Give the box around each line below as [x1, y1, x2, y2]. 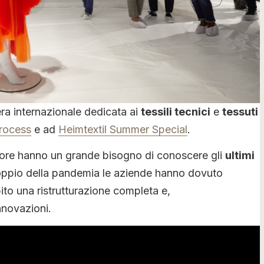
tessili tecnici [141, 105, 210, 118]
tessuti [222, 105, 258, 118]
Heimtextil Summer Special [58, 123, 187, 136]
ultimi [225, 148, 255, 161]
